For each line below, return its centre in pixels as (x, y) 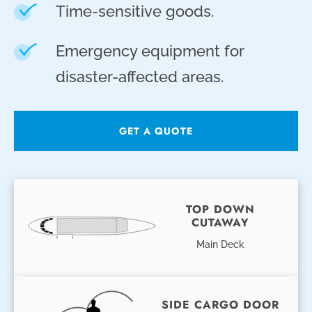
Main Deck (220, 244)
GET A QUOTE (156, 131)
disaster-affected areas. (140, 76)
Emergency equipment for (150, 50)
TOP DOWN (220, 209)
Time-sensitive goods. (135, 11)
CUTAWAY (220, 222)
